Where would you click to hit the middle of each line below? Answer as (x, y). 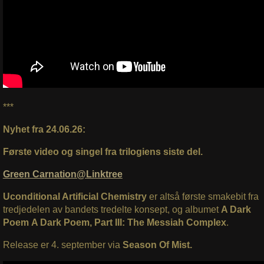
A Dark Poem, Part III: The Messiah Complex (128, 222)
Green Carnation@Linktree (62, 174)
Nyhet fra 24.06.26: (44, 129)
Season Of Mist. (157, 245)
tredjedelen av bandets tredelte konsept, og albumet (112, 209)
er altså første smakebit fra (202, 196)
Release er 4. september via (62, 245)
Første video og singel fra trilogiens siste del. (103, 151)
